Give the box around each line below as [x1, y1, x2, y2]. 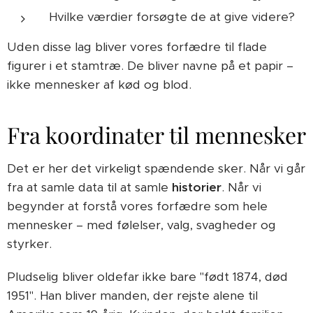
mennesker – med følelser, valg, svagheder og [7, 217, 276, 233]
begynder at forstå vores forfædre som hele [7, 198, 268, 214]
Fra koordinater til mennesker [7, 119, 306, 150]
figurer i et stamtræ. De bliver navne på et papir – [7, 58, 293, 73]
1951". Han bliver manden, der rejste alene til [7, 288, 258, 303]
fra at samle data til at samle [7, 180, 172, 195]
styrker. [7, 236, 52, 252]
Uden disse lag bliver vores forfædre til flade [7, 39, 267, 54]
